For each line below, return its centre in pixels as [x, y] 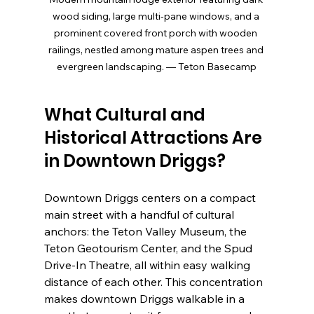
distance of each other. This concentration [155, 282]
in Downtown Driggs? [135, 161]
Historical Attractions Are [155, 138]
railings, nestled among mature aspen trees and [157, 50]
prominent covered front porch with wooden [157, 33]
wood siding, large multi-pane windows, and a [157, 16]
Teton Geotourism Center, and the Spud [149, 248]
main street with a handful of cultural [140, 215]
